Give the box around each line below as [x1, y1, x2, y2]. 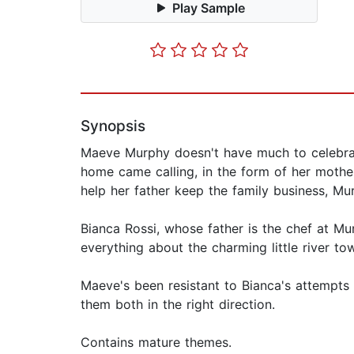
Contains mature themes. [81, 334, 232, 351]
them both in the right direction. [81, 296, 275, 313]
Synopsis [81, 117, 145, 136]
